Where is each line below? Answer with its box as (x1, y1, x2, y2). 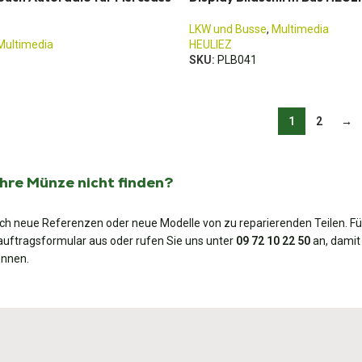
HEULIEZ (189, 38, 232, 51)
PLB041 (217, 53, 257, 66)
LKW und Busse (189, 23, 267, 36)
